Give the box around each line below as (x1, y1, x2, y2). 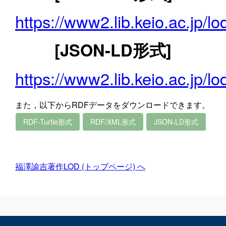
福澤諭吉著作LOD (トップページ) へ (15, 160, 145, 172)
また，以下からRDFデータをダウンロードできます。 (15, 99, 210, 110)
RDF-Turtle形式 (23, 117, 72, 127)
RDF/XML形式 (90, 117, 136, 127)
